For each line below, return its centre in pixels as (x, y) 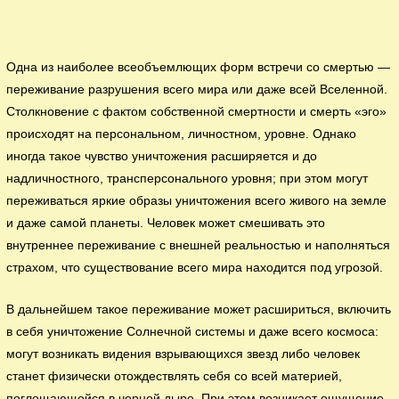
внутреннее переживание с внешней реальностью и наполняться (199, 246)
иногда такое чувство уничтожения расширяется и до (162, 157)
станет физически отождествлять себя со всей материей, (175, 377)
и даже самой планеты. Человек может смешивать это (166, 224)
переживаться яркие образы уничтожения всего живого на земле (197, 201)
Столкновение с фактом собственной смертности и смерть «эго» (197, 112)
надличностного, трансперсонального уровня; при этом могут (187, 179)
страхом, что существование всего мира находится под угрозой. (195, 268)
